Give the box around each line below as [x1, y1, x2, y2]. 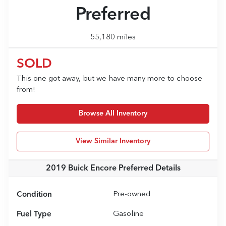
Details [153, 164, 181, 173]
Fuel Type [17, 210, 51, 218]
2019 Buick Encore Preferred [45, 164, 153, 173]
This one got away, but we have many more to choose [17, 75, 202, 83]
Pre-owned [113, 190, 150, 198]
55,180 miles [90, 33, 136, 41]
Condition [17, 190, 52, 199]
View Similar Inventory [76, 137, 150, 145]
